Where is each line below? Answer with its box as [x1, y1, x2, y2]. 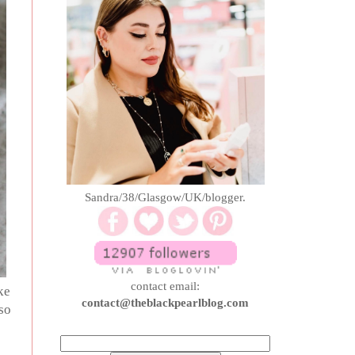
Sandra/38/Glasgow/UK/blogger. [85, 190, 246, 204]
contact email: [131, 280, 200, 293]
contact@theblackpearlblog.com [82, 296, 249, 310]
